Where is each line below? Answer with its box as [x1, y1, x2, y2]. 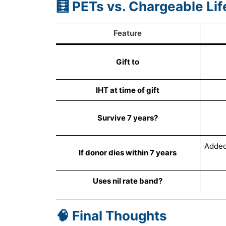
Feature [114, 28, 142, 38]
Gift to [116, 56, 140, 67]
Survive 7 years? [97, 112, 158, 123]
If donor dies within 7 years [79, 147, 177, 157]
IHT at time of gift [96, 85, 160, 95]
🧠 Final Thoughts [55, 207, 167, 223]
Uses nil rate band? [93, 176, 163, 186]
